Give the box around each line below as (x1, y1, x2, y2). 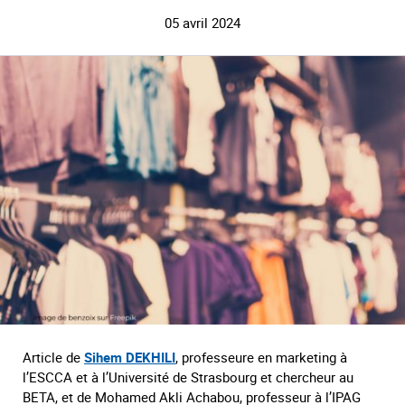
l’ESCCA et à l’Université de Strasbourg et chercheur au (23, 367, 353, 386)
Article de (23, 347, 84, 366)
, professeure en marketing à (175, 347, 347, 366)
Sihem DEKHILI (84, 347, 175, 366)
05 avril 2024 (165, 13, 240, 32)
